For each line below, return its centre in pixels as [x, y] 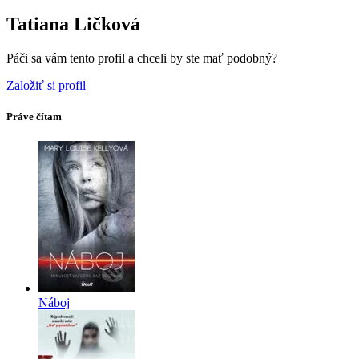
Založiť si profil [46, 85]
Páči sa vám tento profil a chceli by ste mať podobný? [142, 58]
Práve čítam [34, 116]
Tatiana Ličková [73, 24]
